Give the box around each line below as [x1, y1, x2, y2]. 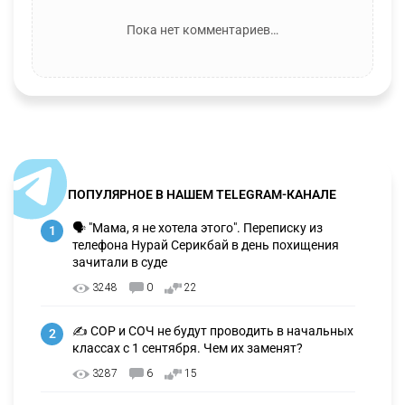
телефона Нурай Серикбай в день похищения [72, 238, 339, 253]
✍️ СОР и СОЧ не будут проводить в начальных [72, 324, 353, 339]
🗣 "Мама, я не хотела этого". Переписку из [72, 221, 323, 236]
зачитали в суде [72, 255, 167, 270]
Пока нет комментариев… [127, 23, 278, 38]
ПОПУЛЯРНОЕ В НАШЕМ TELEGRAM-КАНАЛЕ [68, 187, 336, 202]
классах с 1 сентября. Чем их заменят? [72, 341, 303, 356]
